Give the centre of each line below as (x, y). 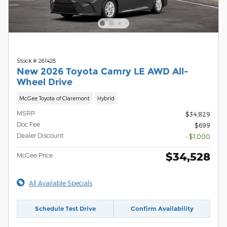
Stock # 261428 (36, 61)
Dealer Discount (40, 135)
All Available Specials (61, 183)
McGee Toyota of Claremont (55, 98)
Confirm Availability (162, 209)
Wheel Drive (45, 82)
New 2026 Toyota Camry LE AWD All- (103, 71)
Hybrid (106, 98)
